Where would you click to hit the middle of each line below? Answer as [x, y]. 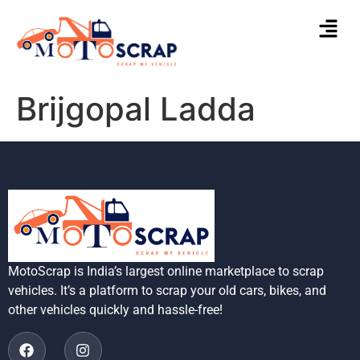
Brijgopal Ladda [136, 108]
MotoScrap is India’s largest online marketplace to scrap [166, 272]
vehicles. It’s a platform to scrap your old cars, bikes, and [167, 291]
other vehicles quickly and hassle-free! [115, 310]
